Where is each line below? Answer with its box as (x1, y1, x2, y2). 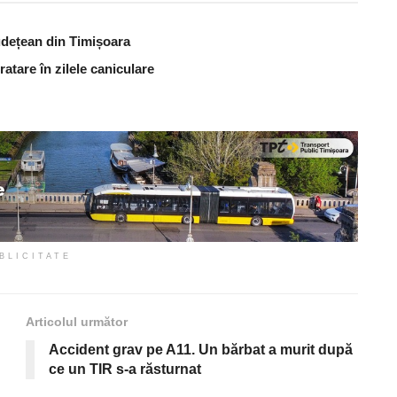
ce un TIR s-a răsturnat (49, 361, 201, 377)
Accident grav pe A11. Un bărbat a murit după (49, 341, 353, 357)
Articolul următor (26, 314, 128, 329)
